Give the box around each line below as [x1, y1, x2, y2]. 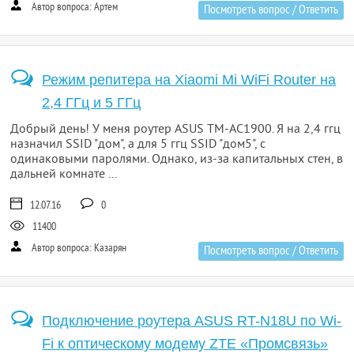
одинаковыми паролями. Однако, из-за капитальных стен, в [10, 152, 344, 168]
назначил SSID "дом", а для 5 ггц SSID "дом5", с [10, 137, 266, 153]
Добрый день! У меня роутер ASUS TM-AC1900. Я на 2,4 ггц [10, 122, 341, 137]
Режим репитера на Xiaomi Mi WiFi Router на [42, 72, 337, 88]
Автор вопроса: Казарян [29, 242, 127, 255]
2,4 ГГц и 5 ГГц [42, 95, 141, 111]
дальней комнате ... [10, 167, 118, 183]
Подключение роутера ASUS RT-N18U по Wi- [42, 313, 342, 329]
